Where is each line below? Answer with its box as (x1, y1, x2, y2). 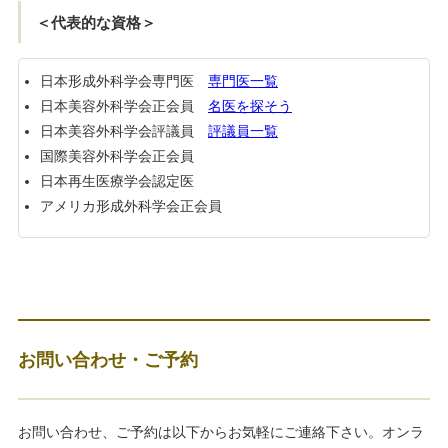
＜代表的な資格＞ (35, 12, 156, 33)
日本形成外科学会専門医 (39, 73, 208, 90)
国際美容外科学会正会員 (39, 148, 194, 165)
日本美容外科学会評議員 (39, 123, 208, 140)
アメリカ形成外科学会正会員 (39, 198, 222, 215)
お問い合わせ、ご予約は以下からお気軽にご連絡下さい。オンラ (17, 424, 424, 441)
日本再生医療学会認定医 (39, 173, 194, 190)
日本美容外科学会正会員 (39, 98, 208, 115)
